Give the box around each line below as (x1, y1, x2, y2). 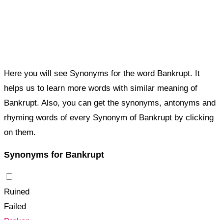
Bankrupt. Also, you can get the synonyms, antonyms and (4, 98, 216, 108)
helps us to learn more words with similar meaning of (4, 83, 197, 93)
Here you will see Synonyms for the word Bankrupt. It (4, 69, 200, 79)
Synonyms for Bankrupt (4, 150, 104, 160)
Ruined (4, 187, 29, 197)
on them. (4, 128, 36, 137)
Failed (4, 202, 26, 212)
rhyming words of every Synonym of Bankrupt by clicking (4, 113, 214, 123)
